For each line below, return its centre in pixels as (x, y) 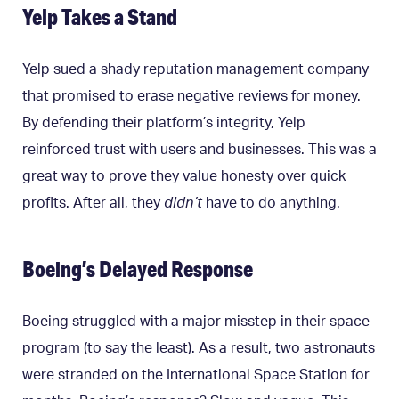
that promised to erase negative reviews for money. (191, 97)
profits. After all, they (93, 204)
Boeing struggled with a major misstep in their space (196, 321)
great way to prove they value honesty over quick (184, 177)
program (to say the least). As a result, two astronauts (199, 348)
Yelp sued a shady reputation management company (195, 70)
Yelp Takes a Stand (100, 17)
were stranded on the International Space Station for (196, 375)
